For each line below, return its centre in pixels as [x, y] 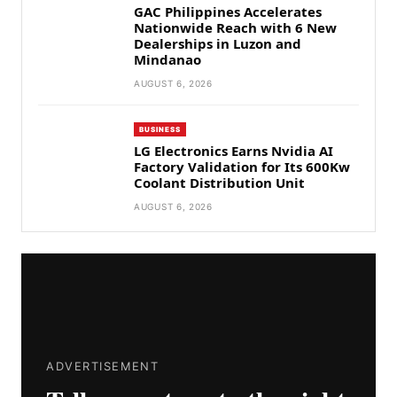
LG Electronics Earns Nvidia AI [234, 151]
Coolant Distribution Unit [221, 183]
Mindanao [167, 60]
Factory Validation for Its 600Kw [242, 167]
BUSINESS [160, 130]
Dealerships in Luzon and [218, 44]
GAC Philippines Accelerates [228, 12]
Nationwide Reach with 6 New [235, 28]
